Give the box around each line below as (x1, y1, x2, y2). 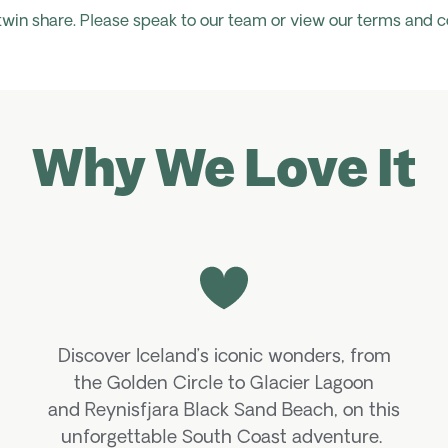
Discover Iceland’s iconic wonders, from (57, 347, 391, 367)
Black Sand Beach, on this (179, 401, 400, 421)
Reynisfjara (85, 401, 179, 421)
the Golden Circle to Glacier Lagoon (74, 374, 374, 394)
